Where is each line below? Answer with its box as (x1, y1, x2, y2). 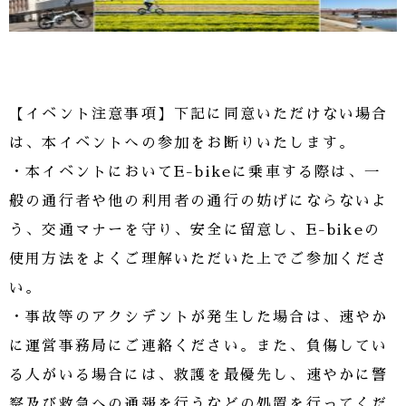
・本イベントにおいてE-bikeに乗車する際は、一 (9, 165, 382, 180)
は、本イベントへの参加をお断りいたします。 (9, 136, 356, 151)
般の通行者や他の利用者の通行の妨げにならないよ (9, 194, 389, 209)
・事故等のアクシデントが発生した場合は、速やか (9, 310, 389, 325)
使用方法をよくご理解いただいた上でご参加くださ (9, 252, 389, 267)
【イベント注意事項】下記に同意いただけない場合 (9, 107, 389, 122)
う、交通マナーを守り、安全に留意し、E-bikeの (9, 223, 381, 238)
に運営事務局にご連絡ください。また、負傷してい (9, 339, 389, 354)
